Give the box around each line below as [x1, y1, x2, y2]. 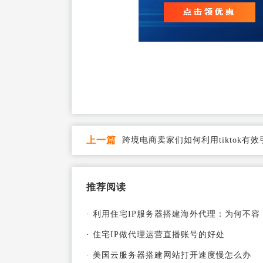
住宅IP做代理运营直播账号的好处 [93, 230, 225, 239]
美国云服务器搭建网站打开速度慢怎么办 [93, 251, 251, 259]
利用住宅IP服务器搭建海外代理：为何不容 [93, 210, 260, 218]
